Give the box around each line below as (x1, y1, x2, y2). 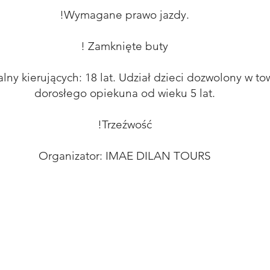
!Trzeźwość (97, 118, 152, 131)
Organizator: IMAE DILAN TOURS (38, 149, 211, 163)
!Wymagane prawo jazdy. (60, 8, 189, 22)
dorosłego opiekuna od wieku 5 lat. (34, 86, 215, 100)
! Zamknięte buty (81, 39, 168, 53)
